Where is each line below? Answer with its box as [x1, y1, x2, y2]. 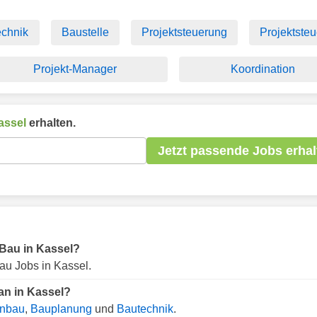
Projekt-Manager [33, 63, 117, 75]
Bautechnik [117, 303, 173, 315]
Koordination [231, 63, 296, 75]
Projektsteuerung [141, 26, 227, 38]
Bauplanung [30, 303, 92, 315]
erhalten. [26, 117, 76, 129]
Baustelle [61, 26, 109, 38]
